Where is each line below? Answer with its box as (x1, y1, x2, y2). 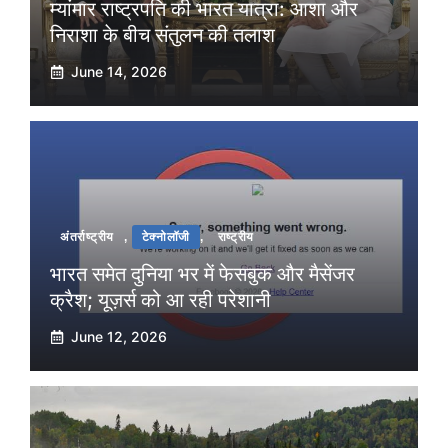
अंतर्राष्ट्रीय (60, 230, 115, 245)
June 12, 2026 (71, 328, 167, 346)
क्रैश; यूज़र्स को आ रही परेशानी (50, 288, 271, 313)
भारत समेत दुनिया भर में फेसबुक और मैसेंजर (50, 262, 355, 287)
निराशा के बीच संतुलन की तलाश (50, 23, 275, 48)
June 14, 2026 (71, 63, 167, 81)
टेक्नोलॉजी (141, 230, 191, 245)
